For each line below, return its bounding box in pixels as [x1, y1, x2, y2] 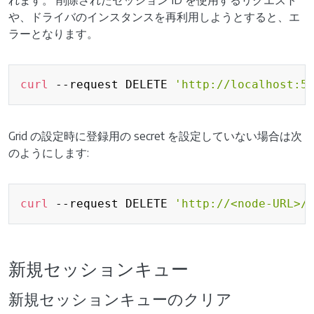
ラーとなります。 [8, 27, 98, 41]
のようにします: [8, 146, 89, 160]
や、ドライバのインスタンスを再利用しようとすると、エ [8, 10, 300, 24]
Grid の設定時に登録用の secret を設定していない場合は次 [8, 129, 302, 143]
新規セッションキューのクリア [8, 289, 232, 308]
